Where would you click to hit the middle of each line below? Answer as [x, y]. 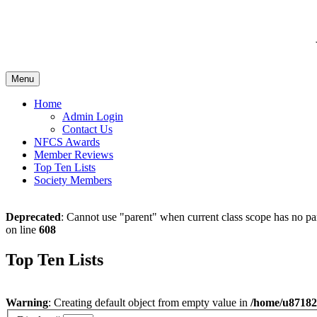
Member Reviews [74, 154]
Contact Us [87, 129]
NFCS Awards [67, 142]
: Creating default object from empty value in [149, 302]
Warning [27, 302]
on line [22, 229]
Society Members [73, 180]
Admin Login [93, 116]
